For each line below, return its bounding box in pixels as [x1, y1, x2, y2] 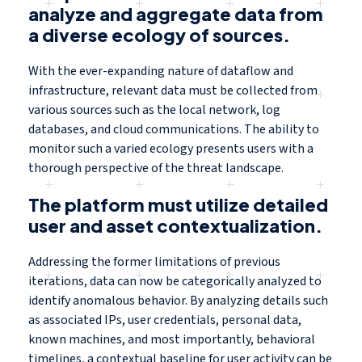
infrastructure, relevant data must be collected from [28, 82, 318, 100]
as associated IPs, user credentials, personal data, [28, 311, 301, 330]
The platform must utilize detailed [28, 193, 328, 217]
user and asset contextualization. [28, 214, 326, 238]
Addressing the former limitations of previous [28, 253, 280, 271]
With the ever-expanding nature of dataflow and [28, 62, 293, 81]
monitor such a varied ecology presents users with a [28, 140, 314, 158]
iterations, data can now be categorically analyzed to [28, 272, 322, 291]
